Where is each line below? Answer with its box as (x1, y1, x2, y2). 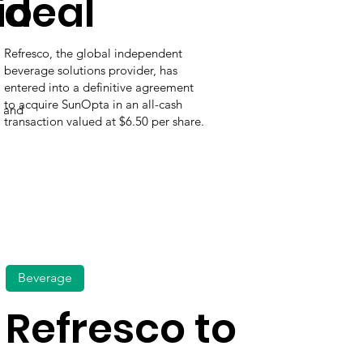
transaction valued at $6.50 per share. (4, 113, 205, 129)
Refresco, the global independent (4, 45, 183, 61)
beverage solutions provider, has (4, 62, 178, 78)
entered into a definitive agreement (4, 79, 194, 95)
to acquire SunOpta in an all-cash (4, 96, 183, 112)
